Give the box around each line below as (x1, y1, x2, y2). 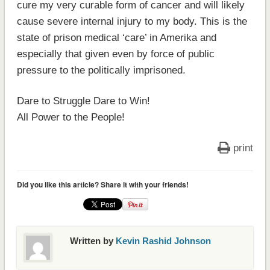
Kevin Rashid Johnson (115, 235, 211, 246)
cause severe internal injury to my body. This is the (16, 15, 247, 27)
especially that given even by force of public (16, 48, 215, 60)
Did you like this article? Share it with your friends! (16, 178, 189, 190)
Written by (69, 235, 116, 246)
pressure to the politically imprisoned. (16, 64, 186, 76)
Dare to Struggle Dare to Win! (16, 95, 150, 107)
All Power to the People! (16, 111, 125, 123)
